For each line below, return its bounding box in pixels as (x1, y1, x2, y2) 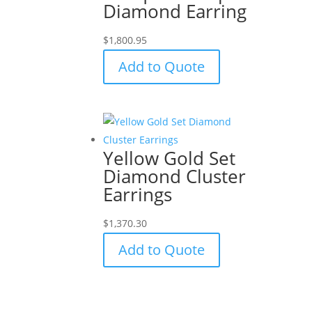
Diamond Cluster (103, 164, 247, 189)
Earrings (103, 182, 173, 208)
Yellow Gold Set (103, 146, 236, 171)
